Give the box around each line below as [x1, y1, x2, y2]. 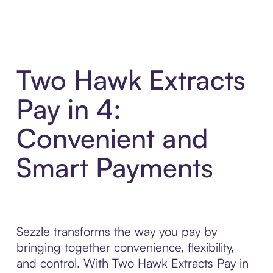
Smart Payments [16, 151, 213, 185]
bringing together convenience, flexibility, [16, 239, 234, 255]
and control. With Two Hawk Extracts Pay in [16, 255, 249, 271]
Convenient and [16, 121, 208, 155]
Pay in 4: [16, 92, 121, 126]
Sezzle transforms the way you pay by [16, 224, 217, 239]
